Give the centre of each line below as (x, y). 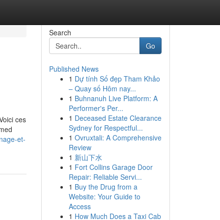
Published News (74, 69)
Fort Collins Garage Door (113, 167)
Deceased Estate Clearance (118, 118)
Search (60, 32)
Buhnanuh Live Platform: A (116, 98)
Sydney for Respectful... (106, 128)
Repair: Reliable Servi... (105, 177)
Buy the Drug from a (106, 187)
